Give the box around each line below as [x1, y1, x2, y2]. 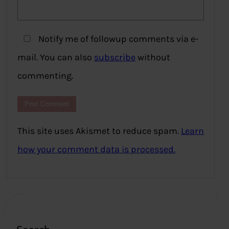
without [135, 52, 170, 63]
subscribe [94, 52, 135, 63]
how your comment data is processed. [17, 144, 175, 155]
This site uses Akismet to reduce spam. [17, 125, 181, 137]
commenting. [17, 70, 73, 82]
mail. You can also [17, 52, 94, 63]
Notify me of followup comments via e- [36, 33, 198, 45]
